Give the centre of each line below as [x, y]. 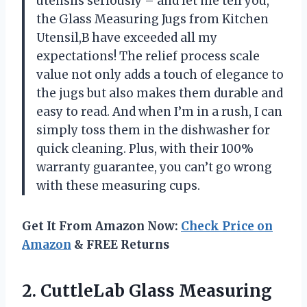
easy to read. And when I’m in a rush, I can [159, 112]
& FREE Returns [120, 245]
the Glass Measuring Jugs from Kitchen [152, 20]
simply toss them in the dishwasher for [153, 131]
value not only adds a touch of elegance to [160, 75]
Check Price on [227, 226]
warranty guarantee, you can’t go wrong [154, 168]
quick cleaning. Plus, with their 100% [145, 149]
